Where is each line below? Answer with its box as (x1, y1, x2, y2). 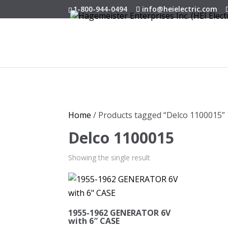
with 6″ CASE (68, 215, 120, 226)
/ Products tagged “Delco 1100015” (91, 109, 225, 121)
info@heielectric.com (142, 4, 218, 14)
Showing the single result (68, 153, 151, 162)
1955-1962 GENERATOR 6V (68, 207, 171, 218)
